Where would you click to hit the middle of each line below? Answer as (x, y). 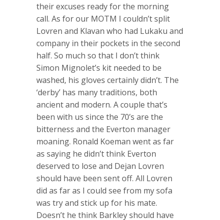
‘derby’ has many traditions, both (97, 92)
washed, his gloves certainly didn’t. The (108, 80)
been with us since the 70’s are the (100, 117)
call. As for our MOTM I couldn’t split (103, 18)
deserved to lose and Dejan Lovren (100, 166)
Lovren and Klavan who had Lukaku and (110, 31)
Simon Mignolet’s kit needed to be (99, 68)
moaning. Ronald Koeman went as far (105, 141)
